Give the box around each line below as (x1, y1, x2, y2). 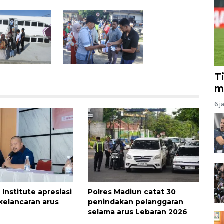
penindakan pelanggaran (87, 197, 183, 207)
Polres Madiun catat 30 (87, 187, 176, 197)
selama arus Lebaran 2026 (87, 207, 187, 217)
